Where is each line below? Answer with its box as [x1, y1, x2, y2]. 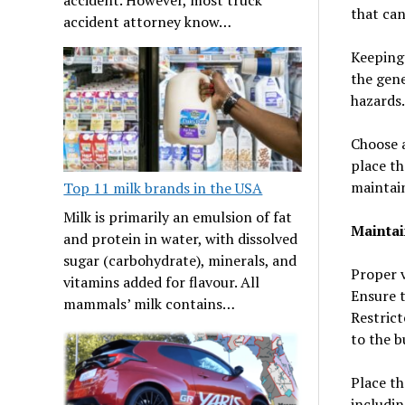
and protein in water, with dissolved [63, 228, 298, 249]
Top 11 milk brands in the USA [63, 177, 263, 198]
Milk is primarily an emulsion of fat [63, 206, 293, 227]
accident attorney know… [63, 11, 232, 32]
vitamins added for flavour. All [63, 271, 260, 292]
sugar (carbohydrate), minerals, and [63, 250, 297, 270]
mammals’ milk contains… [63, 293, 236, 314]
